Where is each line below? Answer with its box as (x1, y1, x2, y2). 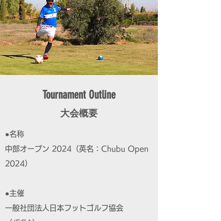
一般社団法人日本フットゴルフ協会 (5, 204, 123, 212)
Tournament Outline (42, 88, 115, 102)
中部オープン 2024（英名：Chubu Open (5, 145, 148, 152)
